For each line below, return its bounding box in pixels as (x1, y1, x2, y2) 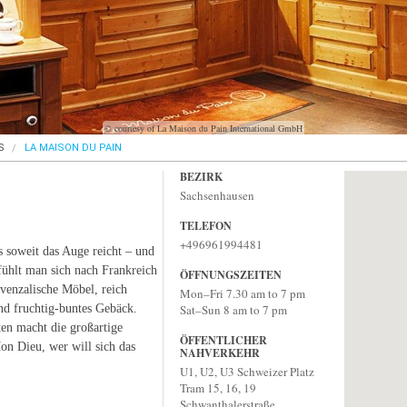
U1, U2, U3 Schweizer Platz (180, 363, 314, 380)
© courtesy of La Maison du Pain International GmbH (104, 122, 303, 134)
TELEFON (180, 218, 232, 233)
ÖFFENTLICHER (180, 333, 267, 348)
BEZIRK (180, 169, 223, 184)
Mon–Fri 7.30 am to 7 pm (180, 285, 305, 302)
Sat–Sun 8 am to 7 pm (180, 302, 287, 318)
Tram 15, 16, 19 (180, 380, 256, 396)
